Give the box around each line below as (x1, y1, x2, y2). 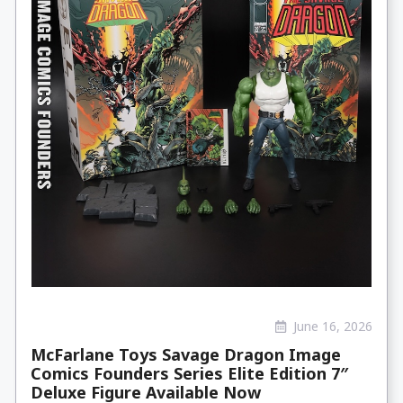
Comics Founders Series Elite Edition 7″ (31, 362, 348, 384)
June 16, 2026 (293, 318, 372, 336)
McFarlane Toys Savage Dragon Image (31, 343, 341, 365)
